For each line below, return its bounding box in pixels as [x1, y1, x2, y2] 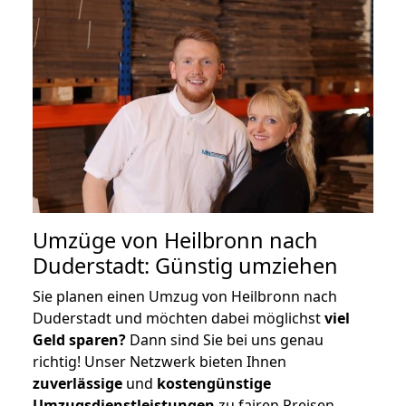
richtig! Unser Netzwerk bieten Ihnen [33, 351, 286, 372]
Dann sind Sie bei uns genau [126, 329, 324, 350]
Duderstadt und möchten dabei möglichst [33, 307, 324, 328]
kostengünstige [157, 372, 271, 393]
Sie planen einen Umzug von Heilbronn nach [33, 285, 337, 306]
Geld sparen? [33, 329, 126, 350]
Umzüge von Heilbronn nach [33, 225, 318, 255]
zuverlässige [33, 372, 122, 393]
